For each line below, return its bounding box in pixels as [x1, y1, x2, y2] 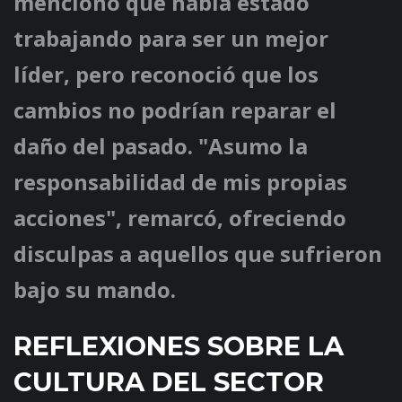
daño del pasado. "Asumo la [13, 131, 308, 162]
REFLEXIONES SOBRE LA [13, 330, 344, 363]
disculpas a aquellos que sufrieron [13, 239, 382, 269]
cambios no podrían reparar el [13, 95, 336, 126]
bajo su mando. [13, 275, 176, 305]
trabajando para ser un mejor [13, 23, 328, 54]
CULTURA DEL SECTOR [13, 366, 324, 398]
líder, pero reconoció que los [13, 59, 319, 90]
